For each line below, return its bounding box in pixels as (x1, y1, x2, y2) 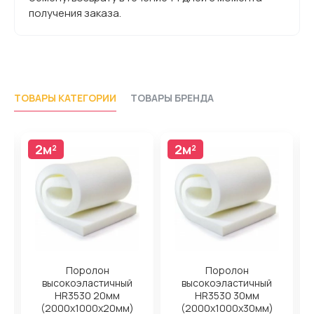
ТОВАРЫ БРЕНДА (130, 90, 214, 104)
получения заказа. (29, 5, 121, 20)
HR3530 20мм (55, 288, 120, 302)
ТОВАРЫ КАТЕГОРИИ (14, 90, 116, 104)
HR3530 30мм (194, 288, 259, 302)
